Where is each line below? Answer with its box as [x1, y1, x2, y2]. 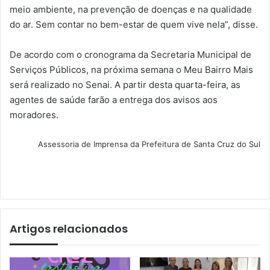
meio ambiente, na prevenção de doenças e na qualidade [10, 3, 252, 15]
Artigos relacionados [10, 221, 128, 236]
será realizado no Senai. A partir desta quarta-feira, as [10, 78, 240, 90]
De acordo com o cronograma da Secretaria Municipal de [10, 48, 251, 60]
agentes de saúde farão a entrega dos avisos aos [10, 93, 218, 105]
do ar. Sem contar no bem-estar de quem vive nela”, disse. [10, 18, 258, 30]
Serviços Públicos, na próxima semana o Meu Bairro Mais [10, 63, 253, 75]
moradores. [10, 108, 58, 121]
